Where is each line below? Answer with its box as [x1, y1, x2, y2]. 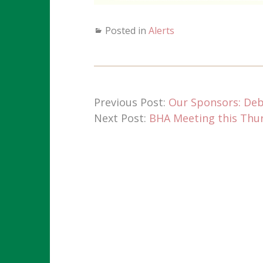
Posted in [104, 23, 149, 37]
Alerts [148, 23, 174, 37]
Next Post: [93, 110, 149, 125]
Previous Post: [93, 95, 168, 109]
